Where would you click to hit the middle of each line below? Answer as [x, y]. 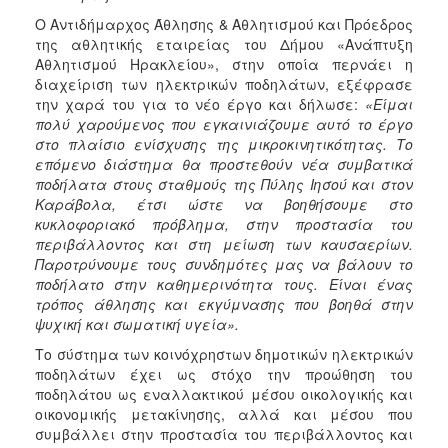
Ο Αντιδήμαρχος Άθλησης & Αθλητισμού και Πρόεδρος [224, 23]
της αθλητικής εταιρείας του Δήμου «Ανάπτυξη [224, 43]
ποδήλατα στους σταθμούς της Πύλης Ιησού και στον [224, 183]
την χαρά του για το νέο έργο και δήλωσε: [200, 103]
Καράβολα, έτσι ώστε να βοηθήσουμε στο [224, 203]
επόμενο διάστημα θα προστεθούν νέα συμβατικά [224, 163]
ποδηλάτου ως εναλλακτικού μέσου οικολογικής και [224, 393]
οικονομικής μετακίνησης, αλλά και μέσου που [224, 413]
